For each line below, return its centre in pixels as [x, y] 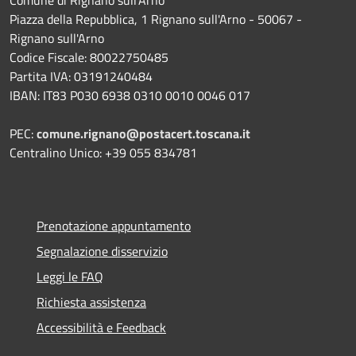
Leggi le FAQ [70, 277]
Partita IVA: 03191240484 [81, 77]
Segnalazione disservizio [102, 252]
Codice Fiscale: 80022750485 [89, 58]
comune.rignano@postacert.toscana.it [143, 134]
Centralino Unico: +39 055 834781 [103, 153]
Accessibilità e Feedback [101, 328]
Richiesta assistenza [91, 302]
